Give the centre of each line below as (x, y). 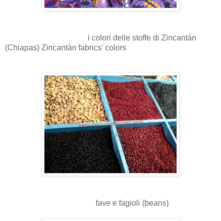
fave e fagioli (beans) (87, 203)
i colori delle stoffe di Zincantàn (101, 38)
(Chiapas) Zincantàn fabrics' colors (66, 48)
